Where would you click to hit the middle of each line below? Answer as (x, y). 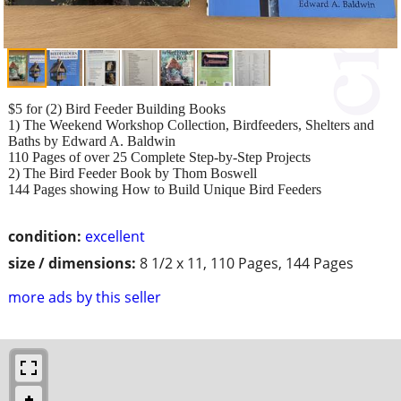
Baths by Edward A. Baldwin (92, 141)
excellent (115, 236)
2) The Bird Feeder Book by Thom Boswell (132, 173)
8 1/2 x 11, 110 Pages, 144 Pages (247, 263)
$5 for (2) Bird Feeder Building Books (117, 108)
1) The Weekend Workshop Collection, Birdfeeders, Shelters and (191, 124)
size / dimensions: (72, 263)
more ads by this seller (85, 297)
